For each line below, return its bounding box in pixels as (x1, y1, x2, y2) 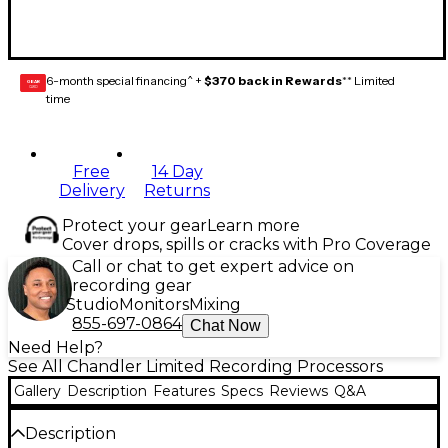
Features (153, 382, 215, 401)
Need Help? (8, 338, 103, 358)
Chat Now (190, 317, 261, 335)
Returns (144, 181, 210, 201)
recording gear (72, 276, 192, 296)
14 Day (151, 162, 203, 182)
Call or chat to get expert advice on (72, 257, 354, 277)
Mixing (189, 295, 241, 315)
